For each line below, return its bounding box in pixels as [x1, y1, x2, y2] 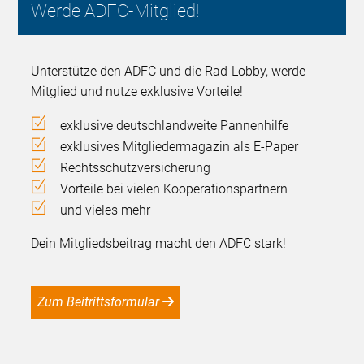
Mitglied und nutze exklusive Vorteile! [31, 84, 244, 100]
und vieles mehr [60, 202, 151, 219]
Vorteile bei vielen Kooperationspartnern [60, 181, 288, 197]
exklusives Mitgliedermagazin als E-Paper [60, 139, 299, 155]
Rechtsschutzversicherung [60, 160, 211, 176]
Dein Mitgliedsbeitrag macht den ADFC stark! [31, 236, 287, 252]
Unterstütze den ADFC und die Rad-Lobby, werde [31, 63, 306, 80]
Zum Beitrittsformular [45, 294, 160, 310]
